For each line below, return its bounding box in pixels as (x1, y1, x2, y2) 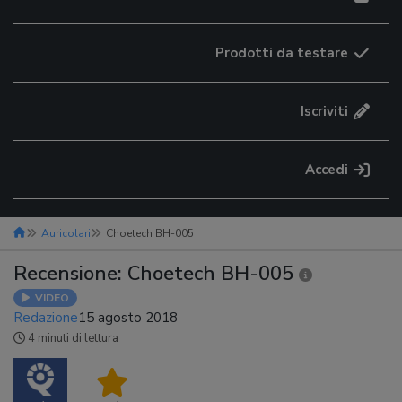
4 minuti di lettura (28, 330, 118, 346)
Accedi (305, 161, 348, 179)
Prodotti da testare (215, 44, 348, 62)
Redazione (13, 309, 78, 327)
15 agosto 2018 (78, 309, 178, 327)
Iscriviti (301, 102, 348, 120)
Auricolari (41, 226, 91, 240)
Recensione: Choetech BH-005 (13, 260, 299, 287)
